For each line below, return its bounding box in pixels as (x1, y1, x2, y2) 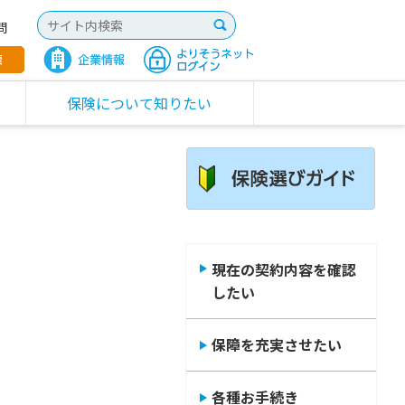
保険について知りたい (67, 91, 212, 114)
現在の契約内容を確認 (212, 258, 356, 280)
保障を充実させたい (212, 333, 342, 355)
